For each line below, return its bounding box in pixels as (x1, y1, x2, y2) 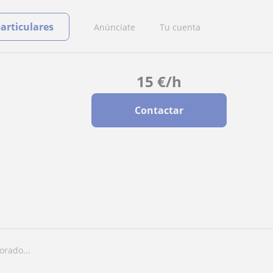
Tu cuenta (160, 21, 200, 33)
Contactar (134, 104, 183, 117)
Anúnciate (94, 21, 135, 33)
